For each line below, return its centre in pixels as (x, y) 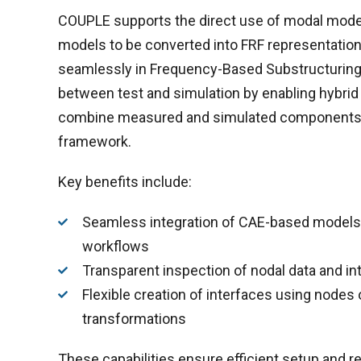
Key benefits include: (125, 182)
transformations (134, 319)
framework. (95, 141)
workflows (116, 246)
